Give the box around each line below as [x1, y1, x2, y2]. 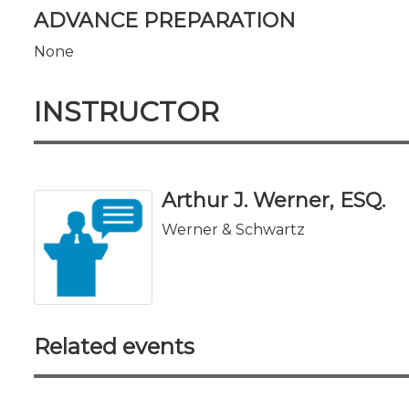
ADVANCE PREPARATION [34, 7, 296, 33]
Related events [34, 332, 194, 360]
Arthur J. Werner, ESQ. [162, 187, 385, 213]
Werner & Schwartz [162, 220, 305, 238]
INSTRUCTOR [34, 94, 219, 129]
